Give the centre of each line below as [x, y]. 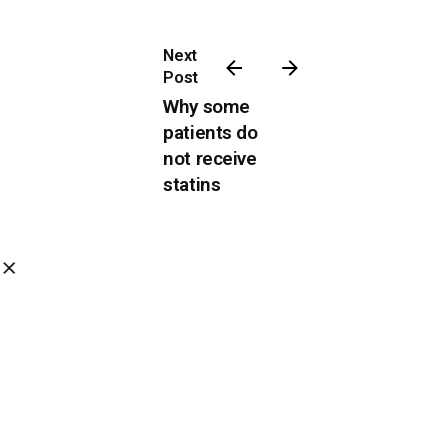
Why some [206, 107]
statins [191, 185]
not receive [209, 159]
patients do [210, 133]
